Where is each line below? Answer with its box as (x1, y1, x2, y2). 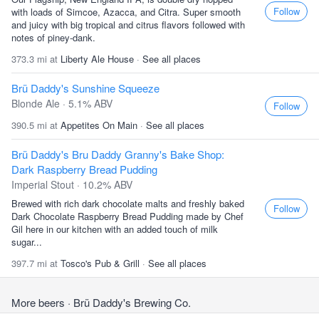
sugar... (11, 235, 42, 249)
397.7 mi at (11, 256, 61, 270)
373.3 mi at (11, 52, 61, 66)
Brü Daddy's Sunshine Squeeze (11, 80, 159, 95)
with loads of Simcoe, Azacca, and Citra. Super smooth (11, 5, 241, 19)
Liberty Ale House (61, 52, 134, 66)
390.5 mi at (11, 118, 61, 132)
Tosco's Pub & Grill (61, 256, 140, 270)
